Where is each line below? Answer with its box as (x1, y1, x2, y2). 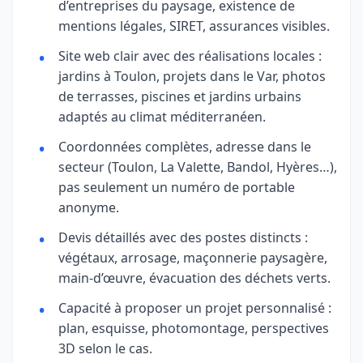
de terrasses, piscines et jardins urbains (58, 87, 301, 105)
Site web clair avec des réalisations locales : (58, 46, 322, 65)
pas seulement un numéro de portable (58, 177, 295, 196)
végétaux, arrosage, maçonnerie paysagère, (58, 248, 327, 267)
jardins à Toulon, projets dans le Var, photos (58, 66, 326, 85)
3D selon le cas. (58, 339, 152, 357)
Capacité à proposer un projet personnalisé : (58, 298, 331, 317)
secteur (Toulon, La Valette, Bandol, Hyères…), (58, 157, 337, 176)
